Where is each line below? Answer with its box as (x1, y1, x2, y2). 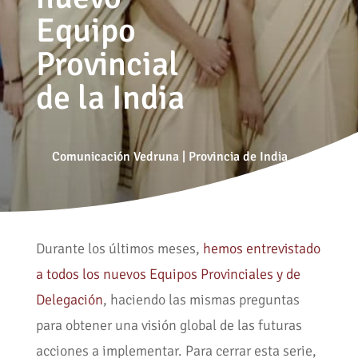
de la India (35, 77, 185, 118)
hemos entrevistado (202, 240, 320, 258)
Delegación (35, 291, 103, 309)
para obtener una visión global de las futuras (35, 316, 302, 335)
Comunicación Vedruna (51, 148, 179, 165)
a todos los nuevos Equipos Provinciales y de (35, 265, 300, 284)
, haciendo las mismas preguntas (102, 291, 300, 309)
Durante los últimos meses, (35, 240, 203, 258)
